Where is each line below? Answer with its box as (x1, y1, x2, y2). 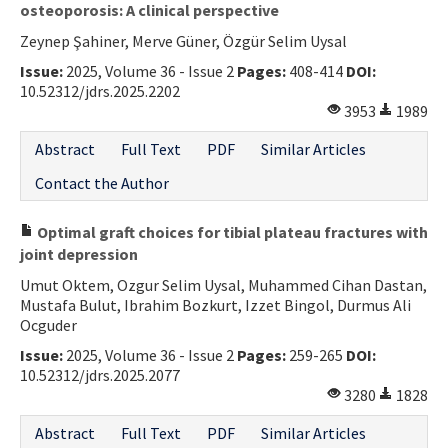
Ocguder (20, 314, 77, 335)
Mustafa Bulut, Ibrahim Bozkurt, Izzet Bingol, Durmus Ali (20, 294, 411, 315)
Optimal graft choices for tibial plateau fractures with (34, 221, 428, 242)
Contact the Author (35, 172, 169, 193)
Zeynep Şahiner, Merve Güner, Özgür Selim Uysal (20, 30, 347, 51)
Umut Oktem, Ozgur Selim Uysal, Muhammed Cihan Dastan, (20, 274, 427, 295)
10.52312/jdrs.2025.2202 (20, 80, 180, 101)
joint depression (20, 243, 138, 264)
